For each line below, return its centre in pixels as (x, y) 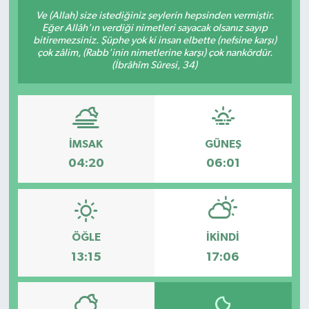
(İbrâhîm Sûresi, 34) (154, 66)
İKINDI (223, 238)
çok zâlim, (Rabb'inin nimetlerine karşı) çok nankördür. (154, 53)
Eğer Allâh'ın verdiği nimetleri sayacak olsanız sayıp (154, 28)
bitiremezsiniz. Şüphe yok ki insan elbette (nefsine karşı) (154, 41)
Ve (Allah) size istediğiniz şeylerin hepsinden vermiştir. (154, 16)
